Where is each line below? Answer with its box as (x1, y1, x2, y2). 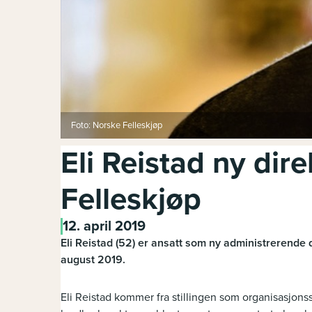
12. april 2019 (63, 218, 146, 235)
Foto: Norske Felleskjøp (71, 120, 162, 131)
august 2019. (61, 253, 125, 267)
